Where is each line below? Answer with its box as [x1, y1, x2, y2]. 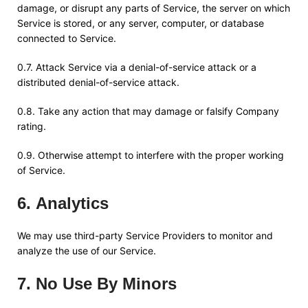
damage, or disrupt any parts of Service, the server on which [17, 2, 290, 14]
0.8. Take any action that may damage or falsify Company [17, 105, 279, 117]
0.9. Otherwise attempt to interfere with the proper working [17, 149, 284, 161]
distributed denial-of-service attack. [17, 76, 179, 88]
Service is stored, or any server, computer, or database [17, 17, 264, 29]
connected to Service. [17, 32, 116, 44]
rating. [17, 120, 46, 132]
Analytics [36, 194, 109, 212]
